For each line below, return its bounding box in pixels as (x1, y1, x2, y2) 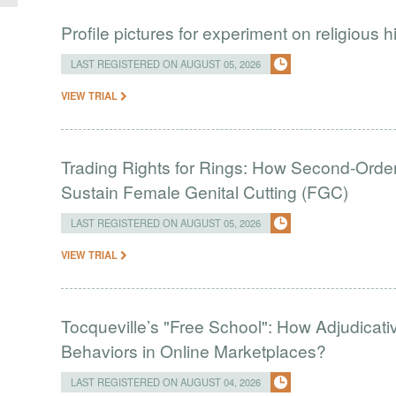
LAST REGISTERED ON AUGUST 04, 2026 (71, 375, 262, 389)
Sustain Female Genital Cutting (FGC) (61, 179, 349, 203)
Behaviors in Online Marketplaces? (61, 339, 327, 362)
